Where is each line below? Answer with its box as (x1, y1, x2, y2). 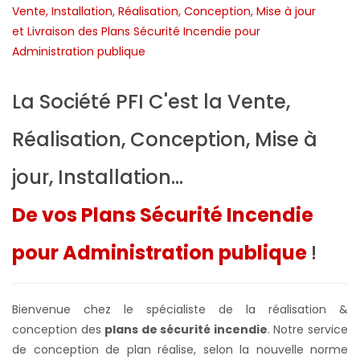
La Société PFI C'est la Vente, (12, 88, 290, 115)
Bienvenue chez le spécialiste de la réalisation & (12, 301, 348, 317)
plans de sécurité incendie (104, 321, 268, 337)
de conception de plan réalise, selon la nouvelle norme (12, 341, 348, 358)
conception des (12, 321, 105, 337)
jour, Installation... (12, 163, 183, 190)
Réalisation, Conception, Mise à (12, 125, 317, 153)
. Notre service (267, 321, 349, 337)
